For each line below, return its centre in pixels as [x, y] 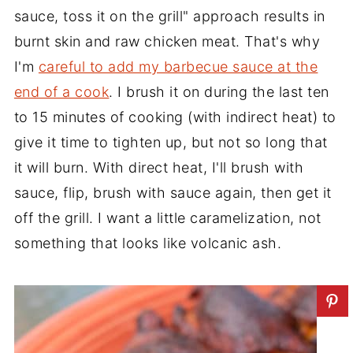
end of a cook [61, 91]
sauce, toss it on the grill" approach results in [169, 16]
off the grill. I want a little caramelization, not [167, 217]
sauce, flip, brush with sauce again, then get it [173, 192]
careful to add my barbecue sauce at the [178, 66]
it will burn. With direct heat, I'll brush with [159, 167]
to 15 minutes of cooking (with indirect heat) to [175, 117]
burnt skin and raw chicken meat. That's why [167, 41]
